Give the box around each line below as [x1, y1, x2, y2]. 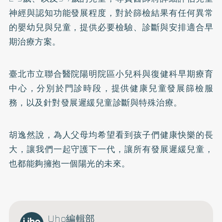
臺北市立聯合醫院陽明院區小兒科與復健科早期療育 [8, 67, 214, 80]
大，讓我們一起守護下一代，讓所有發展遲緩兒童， [8, 142, 214, 156]
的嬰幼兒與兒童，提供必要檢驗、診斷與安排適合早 [8, 20, 214, 34]
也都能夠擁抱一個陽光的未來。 [8, 157, 130, 170]
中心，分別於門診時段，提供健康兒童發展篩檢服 [8, 81, 214, 95]
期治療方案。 [8, 35, 61, 48]
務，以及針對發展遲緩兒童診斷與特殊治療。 [8, 96, 182, 109]
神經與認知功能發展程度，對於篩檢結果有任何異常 [8, 6, 214, 19]
